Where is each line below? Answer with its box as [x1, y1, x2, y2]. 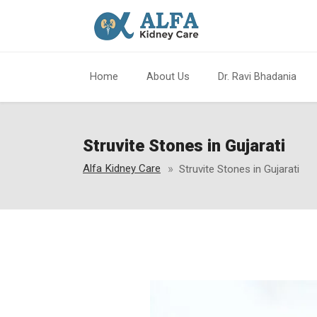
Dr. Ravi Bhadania [218, 71, 296, 83]
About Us [146, 71, 190, 83]
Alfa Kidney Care [83, 162, 161, 175]
